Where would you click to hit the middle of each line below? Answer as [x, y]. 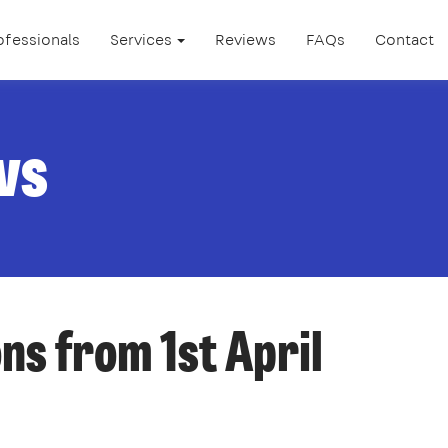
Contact [404, 39]
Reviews [245, 39]
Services [142, 39]
